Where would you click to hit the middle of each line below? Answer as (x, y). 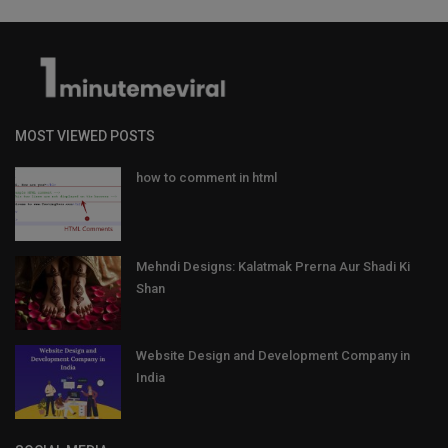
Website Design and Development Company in (273, 355)
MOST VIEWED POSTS (85, 135)
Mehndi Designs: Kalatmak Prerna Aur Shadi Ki (273, 266)
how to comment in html (206, 177)
